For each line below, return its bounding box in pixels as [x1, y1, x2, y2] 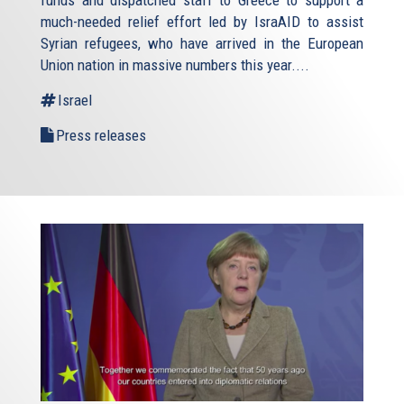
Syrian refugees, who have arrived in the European [41, 34, 363, 53]
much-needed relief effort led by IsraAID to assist [41, 13, 363, 32]
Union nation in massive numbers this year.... [41, 56, 309, 75]
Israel [58, 91, 92, 110]
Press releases [56, 126, 146, 145]
